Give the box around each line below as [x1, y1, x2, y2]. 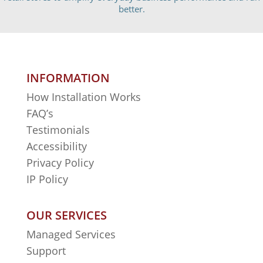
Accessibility [26, 139, 90, 153]
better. [118, 3, 145, 15]
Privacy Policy [26, 156, 94, 170]
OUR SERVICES [26, 207, 107, 223]
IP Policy [26, 172, 68, 186]
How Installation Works [26, 90, 141, 104]
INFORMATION [26, 70, 110, 86]
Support [26, 244, 66, 258]
